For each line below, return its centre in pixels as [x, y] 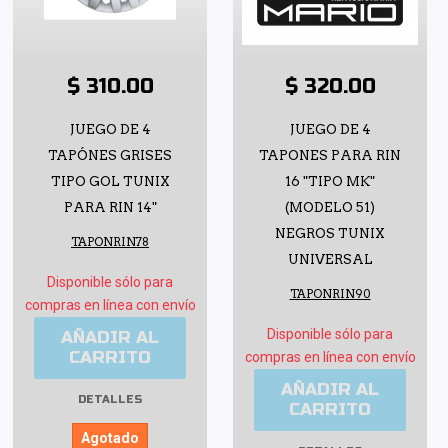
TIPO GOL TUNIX [110, 181]
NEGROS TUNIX [330, 233]
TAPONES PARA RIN [330, 155]
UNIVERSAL [330, 259]
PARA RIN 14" [110, 207]
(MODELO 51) [330, 207]
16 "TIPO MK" [330, 181]
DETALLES [110, 399]
